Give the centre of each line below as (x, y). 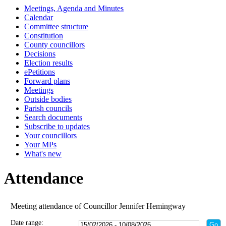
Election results (48, 63)
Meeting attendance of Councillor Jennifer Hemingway (98, 206)
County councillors (54, 45)
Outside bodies (48, 99)
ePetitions (40, 72)
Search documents (53, 117)
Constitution (44, 36)
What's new (43, 154)
